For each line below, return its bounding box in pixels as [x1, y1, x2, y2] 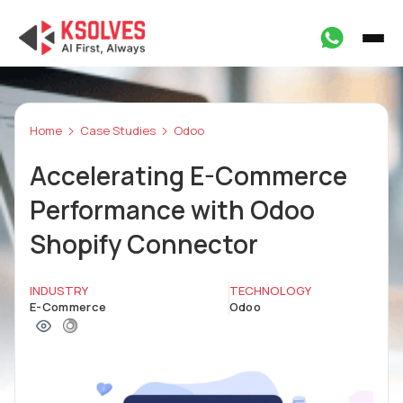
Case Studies [80, 122, 156, 139]
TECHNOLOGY [228, 282, 311, 299]
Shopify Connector [30, 227, 258, 261]
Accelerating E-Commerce [30, 158, 347, 193]
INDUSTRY [30, 282, 88, 299]
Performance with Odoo [30, 193, 315, 227]
